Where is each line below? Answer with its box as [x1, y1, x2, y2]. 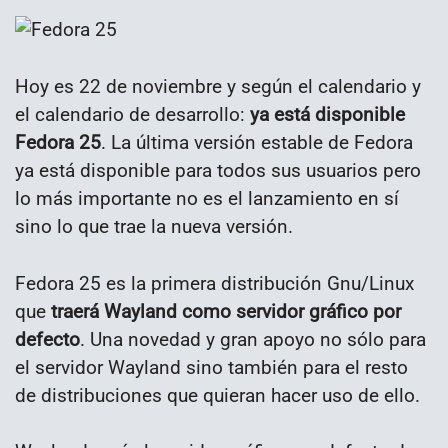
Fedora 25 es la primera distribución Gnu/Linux [15, 271, 414, 295]
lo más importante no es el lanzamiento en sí [15, 186, 399, 210]
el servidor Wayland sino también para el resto [15, 355, 408, 379]
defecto [15, 327, 80, 351]
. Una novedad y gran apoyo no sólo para [80, 327, 426, 351]
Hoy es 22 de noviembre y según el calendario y [15, 74, 421, 98]
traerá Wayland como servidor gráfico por [51, 299, 401, 323]
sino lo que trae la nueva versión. [15, 214, 293, 238]
